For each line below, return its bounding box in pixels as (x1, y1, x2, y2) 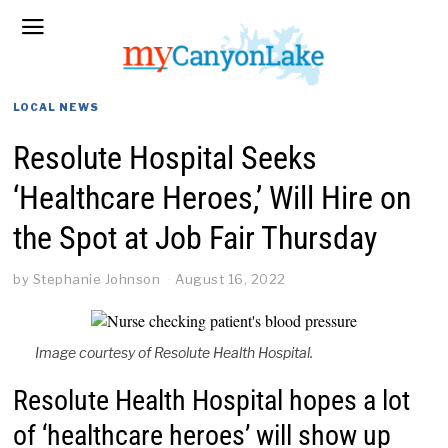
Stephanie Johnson (32, 270, 161, 287)
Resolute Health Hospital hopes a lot (13, 383, 411, 417)
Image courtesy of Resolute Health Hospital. (34, 343, 313, 361)
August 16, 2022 (175, 270, 286, 287)
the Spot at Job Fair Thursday (13, 219, 378, 257)
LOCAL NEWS (13, 101, 100, 113)
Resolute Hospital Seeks (13, 139, 318, 177)
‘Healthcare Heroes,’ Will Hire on (13, 179, 413, 217)
